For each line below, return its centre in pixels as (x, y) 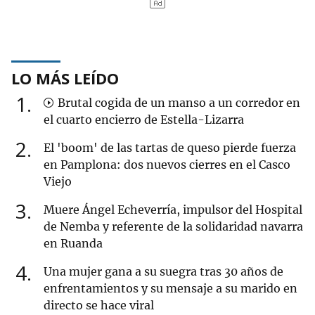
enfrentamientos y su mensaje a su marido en (171, 289)
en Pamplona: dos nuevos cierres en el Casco (167, 165)
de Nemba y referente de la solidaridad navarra (173, 227)
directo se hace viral (99, 306)
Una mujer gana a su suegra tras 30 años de (163, 272)
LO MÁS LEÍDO (65, 78)
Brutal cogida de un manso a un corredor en (178, 103)
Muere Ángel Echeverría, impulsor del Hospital (173, 210)
